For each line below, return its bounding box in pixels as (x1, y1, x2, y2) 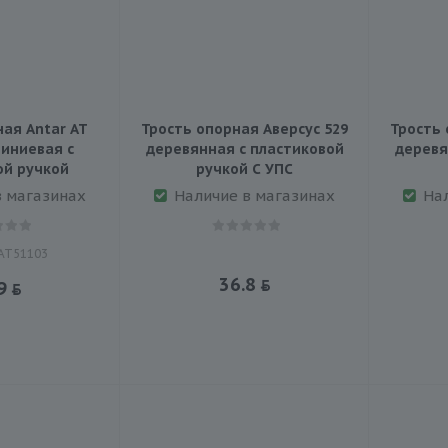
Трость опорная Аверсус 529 (141, 119, 348, 138)
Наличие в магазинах (174, 185, 335, 205)
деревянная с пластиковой (145, 139, 344, 158)
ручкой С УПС (196, 159, 293, 178)
